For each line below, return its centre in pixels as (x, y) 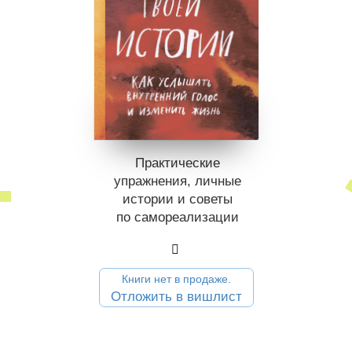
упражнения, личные (178, 181)
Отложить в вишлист (176, 297)
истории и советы (178, 200)
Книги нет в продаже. (176, 279)
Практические (178, 163)
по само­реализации (178, 218)
